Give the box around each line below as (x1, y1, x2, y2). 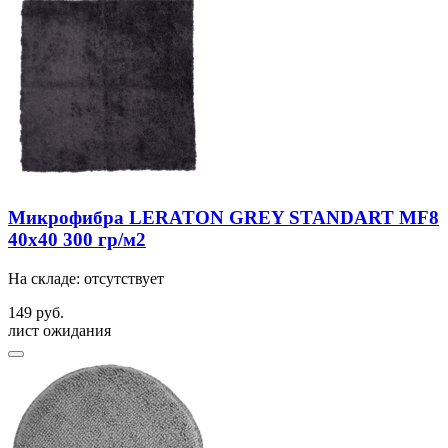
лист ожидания (8, 322, 111, 340)
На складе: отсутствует (8, 270, 164, 288)
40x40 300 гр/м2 (8, 229, 146, 251)
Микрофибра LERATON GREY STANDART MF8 (8, 207, 439, 229)
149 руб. (8, 304, 64, 322)
